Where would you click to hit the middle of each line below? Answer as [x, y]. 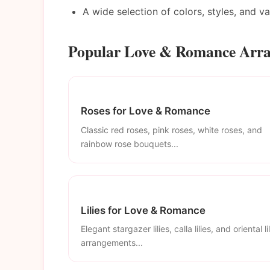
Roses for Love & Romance [146, 111]
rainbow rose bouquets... [130, 143]
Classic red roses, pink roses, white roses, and [171, 130]
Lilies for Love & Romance [143, 210]
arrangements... [112, 243]
